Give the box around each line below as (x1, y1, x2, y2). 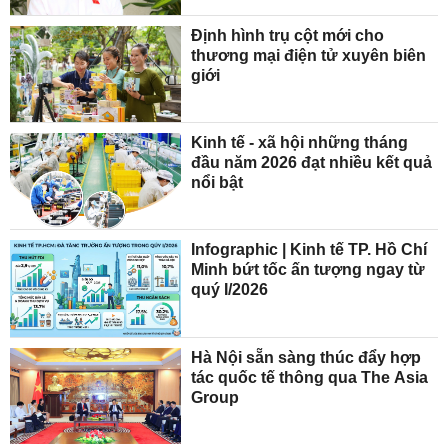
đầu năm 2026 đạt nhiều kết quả (191, 154, 433, 172)
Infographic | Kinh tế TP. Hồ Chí (191, 241, 428, 259)
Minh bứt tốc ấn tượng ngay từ (191, 261, 426, 279)
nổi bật (191, 174, 244, 192)
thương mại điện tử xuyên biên (191, 46, 427, 64)
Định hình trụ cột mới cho (191, 26, 385, 44)
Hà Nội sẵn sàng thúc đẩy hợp (191, 348, 422, 366)
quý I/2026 (191, 281, 269, 299)
